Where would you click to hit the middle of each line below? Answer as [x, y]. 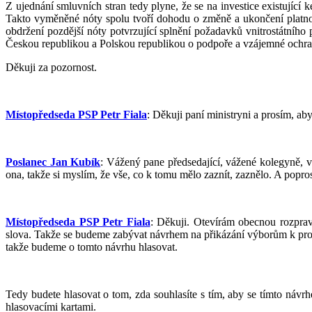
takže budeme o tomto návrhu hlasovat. [92, 247]
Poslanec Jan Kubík [53, 162]
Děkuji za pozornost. [51, 67]
